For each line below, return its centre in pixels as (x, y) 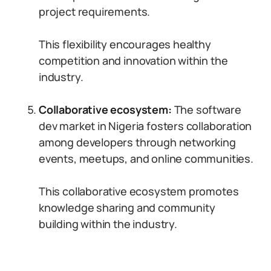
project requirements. (95, 11)
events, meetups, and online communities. (146, 158)
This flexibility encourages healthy (125, 44)
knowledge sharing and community (127, 207)
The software (207, 109)
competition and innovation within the (133, 60)
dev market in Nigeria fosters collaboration (145, 126)
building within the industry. (108, 224)
